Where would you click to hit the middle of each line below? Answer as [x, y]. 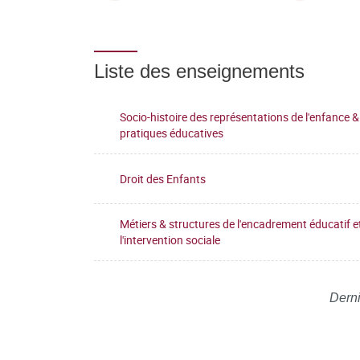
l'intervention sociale [170, 240]
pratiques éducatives [172, 133]
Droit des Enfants [163, 178]
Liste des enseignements [199, 71]
